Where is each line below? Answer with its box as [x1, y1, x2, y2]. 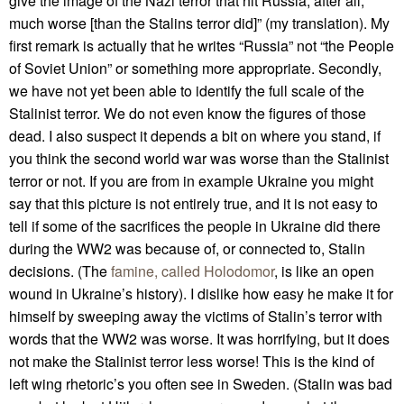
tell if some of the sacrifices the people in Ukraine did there [9, 215, 381, 236]
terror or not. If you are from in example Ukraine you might [9, 170, 373, 191]
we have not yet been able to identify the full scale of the [9, 79, 364, 101]
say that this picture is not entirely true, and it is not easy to [9, 192, 378, 214]
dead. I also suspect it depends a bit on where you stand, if [9, 124, 381, 146]
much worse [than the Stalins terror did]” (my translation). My [9, 12, 390, 33]
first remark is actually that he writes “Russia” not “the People [9, 34, 394, 56]
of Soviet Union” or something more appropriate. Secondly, [9, 57, 381, 78]
